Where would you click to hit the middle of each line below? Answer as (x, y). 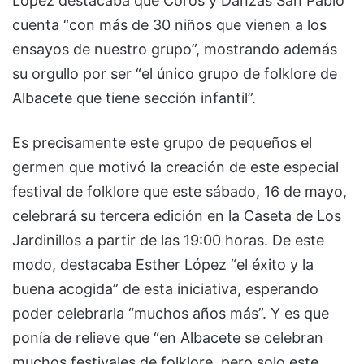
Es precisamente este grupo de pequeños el (162, 143)
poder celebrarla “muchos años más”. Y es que (171, 314)
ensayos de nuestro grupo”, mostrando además (175, 50)
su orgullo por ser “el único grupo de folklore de (175, 74)
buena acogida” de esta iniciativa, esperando (165, 289)
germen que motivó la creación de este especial (175, 167)
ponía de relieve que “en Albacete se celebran (168, 338)
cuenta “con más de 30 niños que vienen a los (169, 25)
